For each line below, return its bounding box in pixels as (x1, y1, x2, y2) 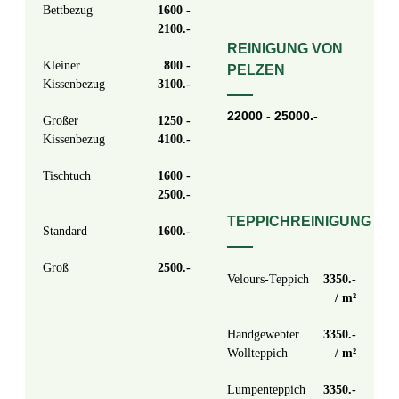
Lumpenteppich (226, 382, 305, 397)
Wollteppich (226, 346, 288, 361)
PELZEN (226, 62, 285, 78)
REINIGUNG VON (226, 41, 343, 57)
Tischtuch (43, 168, 92, 183)
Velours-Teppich (226, 272, 309, 287)
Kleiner (43, 58, 81, 73)
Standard (43, 224, 88, 239)
